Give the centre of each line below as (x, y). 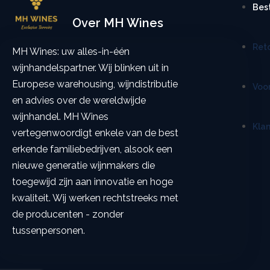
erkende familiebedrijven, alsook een (92, 149)
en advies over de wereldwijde (79, 100)
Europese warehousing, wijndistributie (95, 84)
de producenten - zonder (68, 214)
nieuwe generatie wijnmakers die (83, 165)
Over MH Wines (118, 23)
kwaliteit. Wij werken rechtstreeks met (95, 198)
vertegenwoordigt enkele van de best (95, 133)
